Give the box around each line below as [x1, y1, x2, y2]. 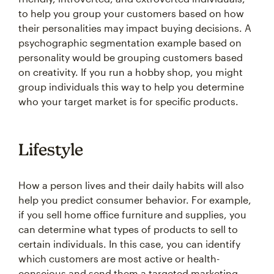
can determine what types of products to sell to [18, 223, 238, 235]
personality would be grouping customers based [18, 51, 243, 63]
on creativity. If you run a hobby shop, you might [18, 66, 243, 78]
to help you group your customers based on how [18, 7, 244, 19]
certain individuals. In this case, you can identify [18, 238, 240, 250]
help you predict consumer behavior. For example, [18, 194, 251, 206]
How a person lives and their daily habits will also [18, 179, 244, 191]
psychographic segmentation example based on [18, 37, 242, 48]
